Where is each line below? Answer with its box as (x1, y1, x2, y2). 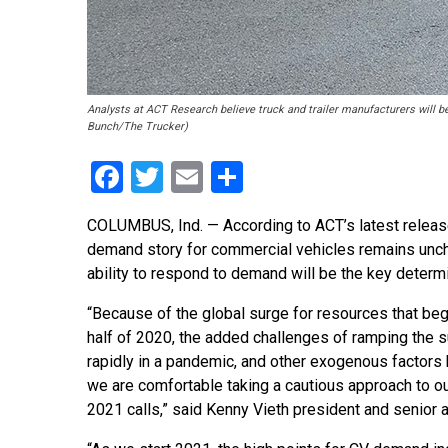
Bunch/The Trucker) (87, 120, 188, 134)
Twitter (163, 158, 261, 197)
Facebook (123, 158, 256, 197)
